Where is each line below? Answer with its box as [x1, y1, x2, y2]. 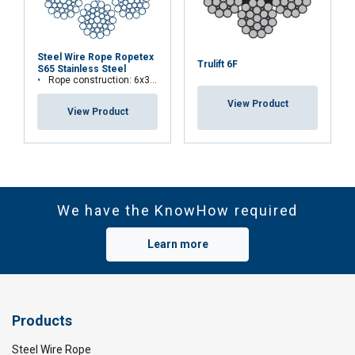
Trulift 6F [197, 59, 238, 71]
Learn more [147, 237, 208, 250]
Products [12, 311, 72, 329]
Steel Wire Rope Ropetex [37, 51, 154, 63]
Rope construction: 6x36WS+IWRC [48, 74, 150, 86]
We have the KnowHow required [56, 201, 299, 219]
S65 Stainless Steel [37, 63, 126, 74]
